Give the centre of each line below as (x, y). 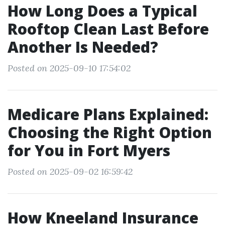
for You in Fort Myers (89, 150)
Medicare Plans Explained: (108, 114)
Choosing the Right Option (110, 132)
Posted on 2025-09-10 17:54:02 (69, 68)
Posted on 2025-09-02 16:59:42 (70, 172)
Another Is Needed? (83, 47)
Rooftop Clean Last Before (108, 29)
